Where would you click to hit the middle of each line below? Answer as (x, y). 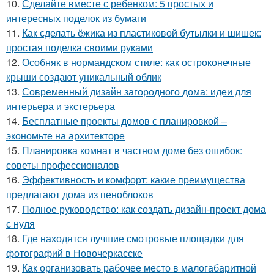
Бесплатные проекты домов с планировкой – (124, 121)
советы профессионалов (63, 165)
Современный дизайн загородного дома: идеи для (137, 92)
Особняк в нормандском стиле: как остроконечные (136, 62)
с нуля (20, 224)
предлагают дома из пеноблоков (80, 194)
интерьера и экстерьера (61, 106)
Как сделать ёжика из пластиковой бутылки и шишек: (142, 33)
